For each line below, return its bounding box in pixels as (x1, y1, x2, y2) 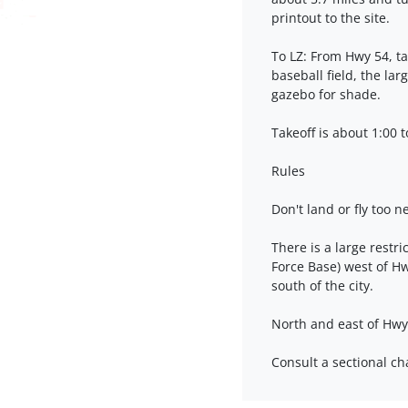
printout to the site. (271, 8, 391, 26)
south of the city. (271, 276, 374, 294)
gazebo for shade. (271, 85, 382, 103)
